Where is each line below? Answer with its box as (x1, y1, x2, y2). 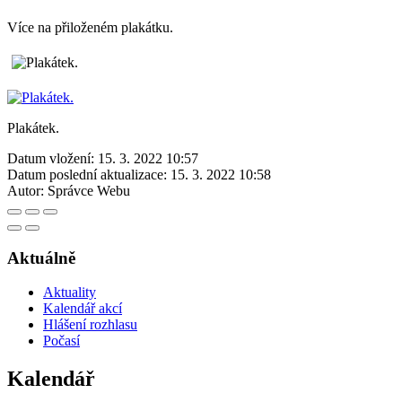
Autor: (7, 182, 44, 198)
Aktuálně (7, 248, 75, 267)
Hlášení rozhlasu (43, 317, 137, 333)
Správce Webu (48, 182, 130, 198)
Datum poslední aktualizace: (7, 166, 167, 182)
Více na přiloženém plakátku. (7, 19, 173, 35)
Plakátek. (7, 119, 59, 135)
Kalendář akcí (43, 301, 122, 317)
